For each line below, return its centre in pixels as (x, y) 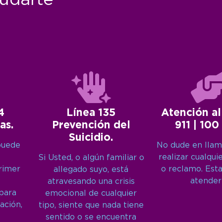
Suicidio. (91, 138)
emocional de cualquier (91, 194)
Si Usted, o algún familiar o (91, 158)
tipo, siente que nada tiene (91, 206)
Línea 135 (91, 113)
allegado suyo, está (91, 170)
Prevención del (91, 126)
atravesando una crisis (91, 182)
